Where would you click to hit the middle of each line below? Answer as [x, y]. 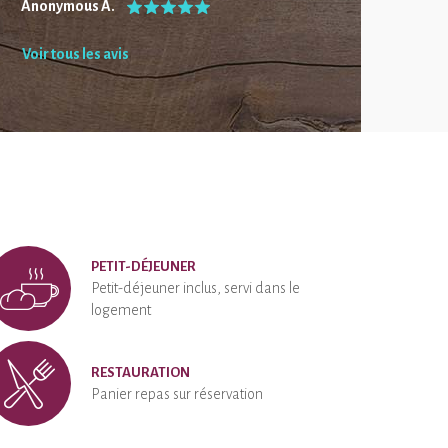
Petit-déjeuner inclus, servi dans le [195, 288]
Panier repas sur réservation [177, 394]
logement [121, 310]
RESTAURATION [140, 372]
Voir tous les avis [75, 54]
